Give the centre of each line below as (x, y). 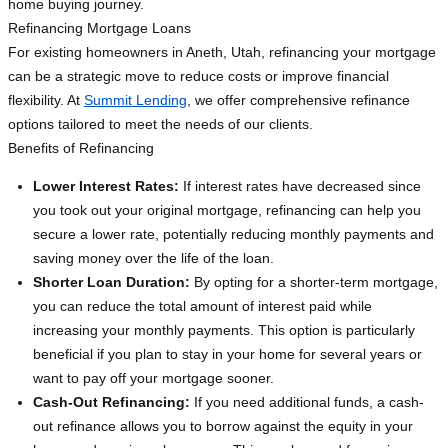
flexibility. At (46, 100)
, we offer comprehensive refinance (298, 100)
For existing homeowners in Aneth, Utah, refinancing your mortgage (222, 52)
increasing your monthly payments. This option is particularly (224, 330)
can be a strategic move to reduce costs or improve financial (198, 76)
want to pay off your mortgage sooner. (153, 378)
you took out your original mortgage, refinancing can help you (227, 210)
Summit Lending (135, 100)
